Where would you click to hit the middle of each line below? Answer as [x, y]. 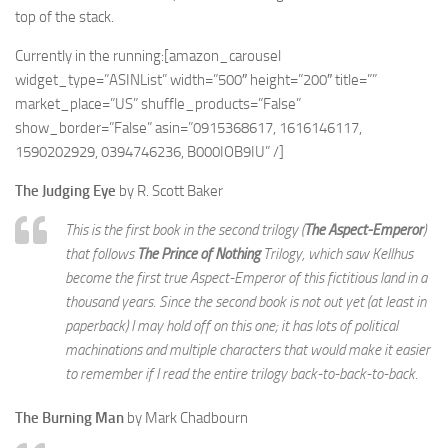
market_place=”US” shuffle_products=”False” [158, 104]
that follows [101, 254]
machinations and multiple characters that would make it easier [247, 350]
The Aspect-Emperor [363, 230]
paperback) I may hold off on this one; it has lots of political [231, 326]
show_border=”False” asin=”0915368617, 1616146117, [188, 128]
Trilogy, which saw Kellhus [336, 254]
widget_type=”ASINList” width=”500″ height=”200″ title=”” [196, 80]
